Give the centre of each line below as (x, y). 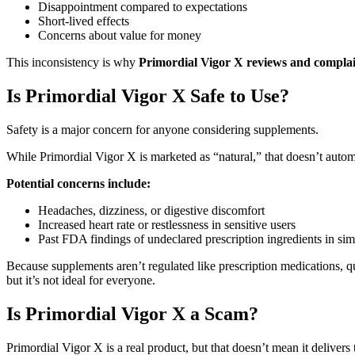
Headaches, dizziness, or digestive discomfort (151, 210)
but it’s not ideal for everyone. (81, 280)
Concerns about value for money (120, 36)
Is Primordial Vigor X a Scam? (132, 313)
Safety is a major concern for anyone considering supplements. (162, 129)
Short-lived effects (84, 21)
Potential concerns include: (78, 183)
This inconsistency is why (73, 63)
